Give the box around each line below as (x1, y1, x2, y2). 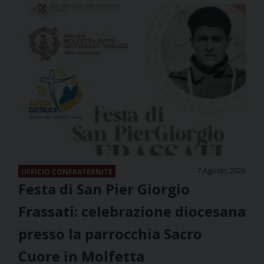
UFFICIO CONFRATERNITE (21, 167, 113, 177)
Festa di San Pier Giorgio (18, 179, 190, 199)
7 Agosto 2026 (197, 165, 246, 176)
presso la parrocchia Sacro (18, 224, 202, 244)
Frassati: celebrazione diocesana (18, 202, 246, 222)
